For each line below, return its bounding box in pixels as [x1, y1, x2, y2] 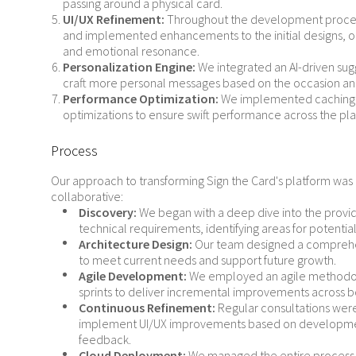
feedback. [79, 331, 131, 347]
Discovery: [79, 204, 137, 220]
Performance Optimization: [63, 91, 219, 106]
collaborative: [51, 188, 123, 204]
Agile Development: [79, 268, 187, 284]
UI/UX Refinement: [63, 11, 164, 27]
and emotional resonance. [63, 43, 199, 59]
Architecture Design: [79, 236, 192, 252]
